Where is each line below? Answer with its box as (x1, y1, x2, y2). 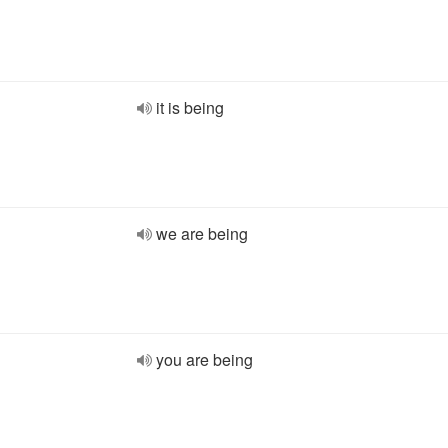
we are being (156, 222, 248, 245)
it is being (156, 96, 224, 119)
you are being (156, 348, 253, 371)
